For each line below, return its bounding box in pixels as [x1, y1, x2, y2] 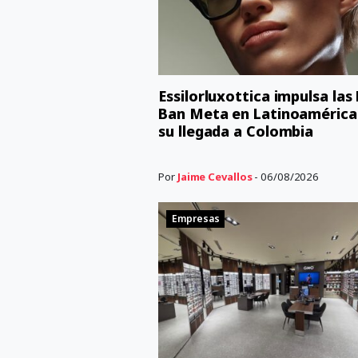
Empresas [172, 212, 220, 226]
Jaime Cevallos [177, 169, 253, 184]
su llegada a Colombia [158, 121, 314, 141]
